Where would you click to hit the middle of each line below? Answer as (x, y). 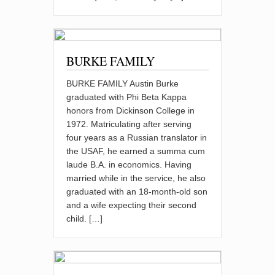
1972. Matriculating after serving (129, 124)
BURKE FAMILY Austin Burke (123, 84)
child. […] (85, 219)
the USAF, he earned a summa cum (136, 151)
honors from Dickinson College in (131, 111)
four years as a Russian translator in (137, 138)
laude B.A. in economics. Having (129, 165)
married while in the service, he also (136, 178)
